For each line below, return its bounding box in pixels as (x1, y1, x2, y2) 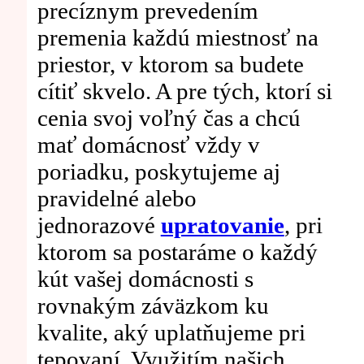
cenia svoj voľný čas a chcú (37, 105, 301, 132)
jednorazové (37, 212, 161, 239)
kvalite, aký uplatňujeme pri (37, 319, 305, 346)
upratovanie (160, 212, 284, 239)
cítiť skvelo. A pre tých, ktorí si (37, 78, 332, 105)
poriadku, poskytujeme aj (37, 158, 280, 185)
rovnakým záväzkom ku (37, 292, 269, 319)
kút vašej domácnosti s (37, 266, 253, 292)
